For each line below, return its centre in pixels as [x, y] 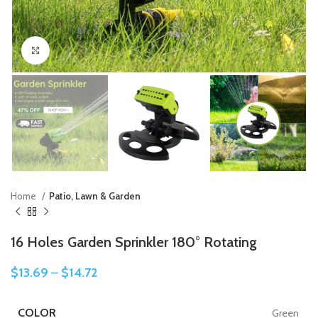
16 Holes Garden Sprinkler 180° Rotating [134, 242]
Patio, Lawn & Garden [95, 196]
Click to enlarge [81, 50]
